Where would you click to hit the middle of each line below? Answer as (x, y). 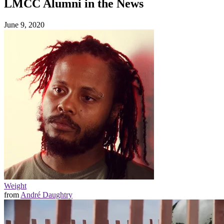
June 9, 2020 (24, 24)
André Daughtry (46, 194)
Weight (15, 185)
